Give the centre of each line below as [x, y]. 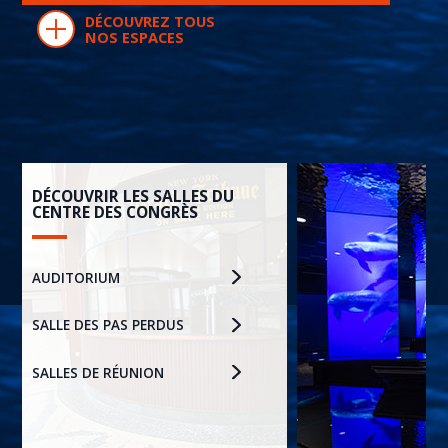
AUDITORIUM [75, 277]
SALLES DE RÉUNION [97, 372]
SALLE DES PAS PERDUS [107, 325]
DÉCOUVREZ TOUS [149, 20]
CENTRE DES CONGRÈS [114, 211]
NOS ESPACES [134, 36]
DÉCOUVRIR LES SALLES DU [132, 195]
